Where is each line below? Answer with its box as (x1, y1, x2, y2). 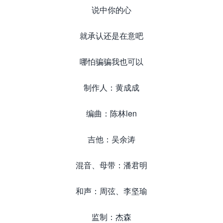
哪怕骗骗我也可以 (80, 56, 143, 67)
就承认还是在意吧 (80, 30, 143, 41)
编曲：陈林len (86, 108, 137, 119)
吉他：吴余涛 (88, 133, 135, 145)
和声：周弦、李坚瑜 (76, 185, 147, 197)
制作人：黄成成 (84, 82, 139, 93)
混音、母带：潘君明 (76, 159, 147, 171)
